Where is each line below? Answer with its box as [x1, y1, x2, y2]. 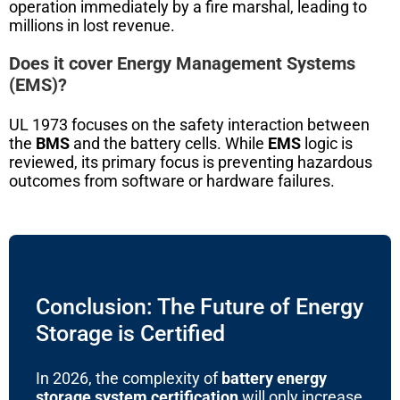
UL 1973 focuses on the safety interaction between [9, 114, 370, 134]
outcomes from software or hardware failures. [9, 171, 335, 190]
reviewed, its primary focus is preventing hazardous [9, 152, 372, 171]
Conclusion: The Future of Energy [36, 293, 363, 320]
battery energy [221, 368, 327, 387]
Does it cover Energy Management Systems [9, 52, 355, 74]
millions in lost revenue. [9, 15, 175, 35]
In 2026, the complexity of [36, 368, 221, 387]
